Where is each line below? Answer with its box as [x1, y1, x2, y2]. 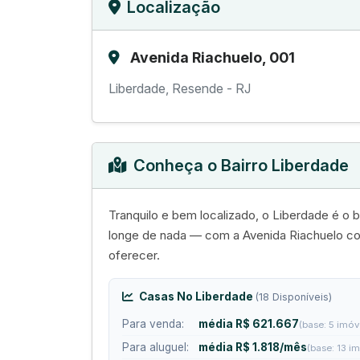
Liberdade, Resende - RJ [108, 80, 251, 96]
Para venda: [122, 317, 184, 331]
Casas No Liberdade [137, 290, 256, 304]
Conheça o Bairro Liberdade [133, 156, 349, 176]
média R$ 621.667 [198, 317, 299, 331]
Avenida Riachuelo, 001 [130, 49, 295, 66]
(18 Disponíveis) [256, 291, 332, 304]
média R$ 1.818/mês [198, 341, 307, 354]
